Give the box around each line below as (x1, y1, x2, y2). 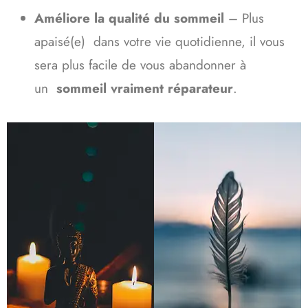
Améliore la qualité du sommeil (34, 8, 228, 27)
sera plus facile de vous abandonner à (34, 55, 246, 74)
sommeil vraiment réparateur (52, 78, 233, 98)
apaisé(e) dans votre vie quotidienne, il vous (34, 32, 285, 51)
